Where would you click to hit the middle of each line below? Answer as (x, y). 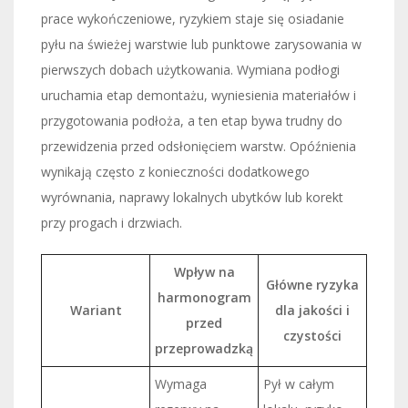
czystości (312, 335)
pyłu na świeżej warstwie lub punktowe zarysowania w (201, 44)
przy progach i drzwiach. (112, 222)
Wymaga (181, 383)
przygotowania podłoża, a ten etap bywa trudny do (192, 120)
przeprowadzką (204, 348)
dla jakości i (312, 310)
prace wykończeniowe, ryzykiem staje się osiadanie (193, 18)
